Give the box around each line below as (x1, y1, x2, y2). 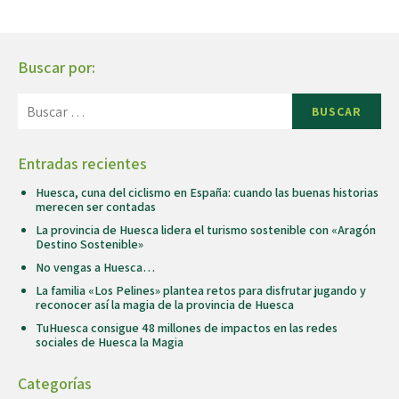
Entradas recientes (18, 153, 147, 175)
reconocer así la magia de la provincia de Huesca (36, 297, 294, 313)
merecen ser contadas (36, 199, 156, 216)
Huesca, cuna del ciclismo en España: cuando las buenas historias (36, 184, 379, 201)
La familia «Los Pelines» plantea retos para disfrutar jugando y (36, 282, 366, 299)
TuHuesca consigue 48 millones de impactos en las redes (36, 320, 338, 337)
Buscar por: (18, 57, 95, 78)
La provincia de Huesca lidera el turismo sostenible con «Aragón (36, 222, 376, 239)
